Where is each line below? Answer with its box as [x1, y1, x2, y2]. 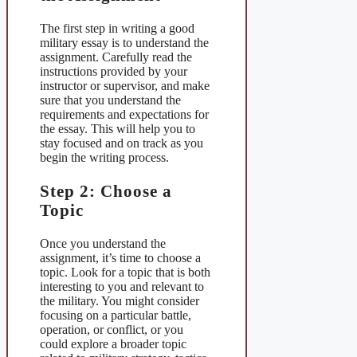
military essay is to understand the [40, 36, 209, 50]
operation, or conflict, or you [40, 322, 183, 336]
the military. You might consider [40, 293, 199, 308]
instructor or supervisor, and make [40, 79, 210, 93]
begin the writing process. [40, 151, 169, 165]
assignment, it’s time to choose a [40, 250, 201, 265]
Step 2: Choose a [40, 181, 172, 200]
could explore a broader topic [40, 336, 186, 351]
